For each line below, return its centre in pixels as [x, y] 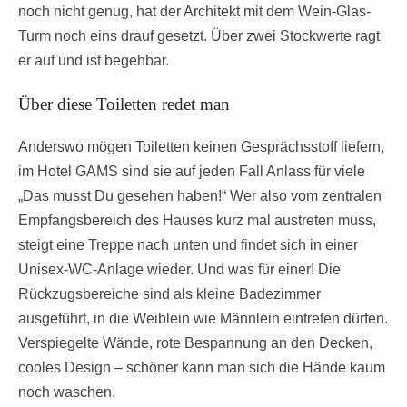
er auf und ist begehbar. [94, 60]
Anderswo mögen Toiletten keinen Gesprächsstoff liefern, [201, 147]
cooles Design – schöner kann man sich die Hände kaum [202, 368]
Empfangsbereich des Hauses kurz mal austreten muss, [197, 221]
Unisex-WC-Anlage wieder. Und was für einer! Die [179, 270]
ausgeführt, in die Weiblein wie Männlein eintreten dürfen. [203, 319]
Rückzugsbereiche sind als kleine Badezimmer [169, 294]
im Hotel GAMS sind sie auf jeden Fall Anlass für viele [192, 172]
